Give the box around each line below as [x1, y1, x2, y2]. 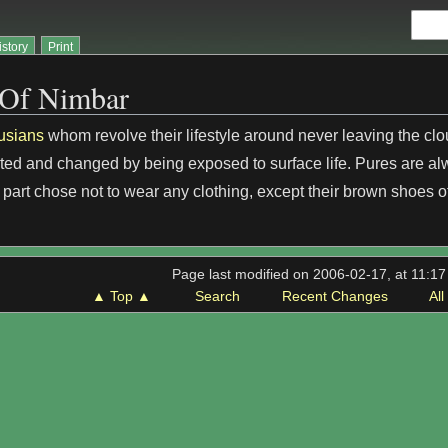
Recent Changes [281, 287, 388, 304]
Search [195, 287, 241, 304]
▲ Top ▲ [91, 287, 151, 304]
